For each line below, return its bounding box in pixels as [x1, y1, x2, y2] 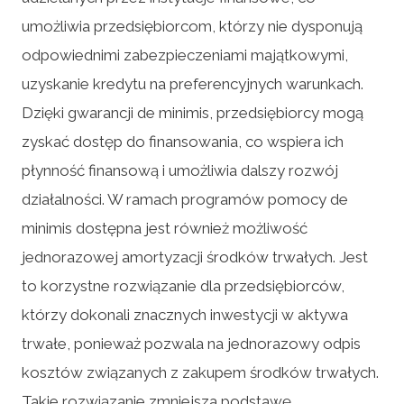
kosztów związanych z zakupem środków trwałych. [22, 363, 379, 381]
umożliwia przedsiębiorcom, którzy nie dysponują [22, 16, 363, 35]
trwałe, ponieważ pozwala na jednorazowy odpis [22, 334, 361, 353]
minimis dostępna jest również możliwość [22, 218, 308, 237]
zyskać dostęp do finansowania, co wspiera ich [22, 132, 344, 151]
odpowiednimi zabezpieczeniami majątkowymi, [22, 45, 348, 64]
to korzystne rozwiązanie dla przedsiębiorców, [22, 276, 344, 295]
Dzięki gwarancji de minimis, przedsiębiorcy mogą [22, 103, 363, 122]
